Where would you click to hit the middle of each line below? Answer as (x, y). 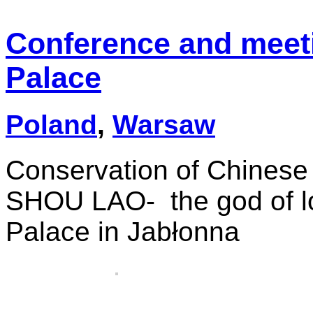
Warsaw (164, 125)
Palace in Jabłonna (123, 232)
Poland (51, 125)
